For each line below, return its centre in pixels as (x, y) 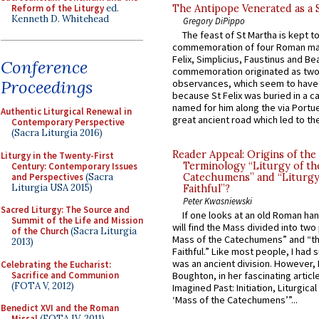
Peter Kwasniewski (218, 201)
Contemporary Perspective (68, 122)
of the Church (40, 231)
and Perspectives (47, 177)
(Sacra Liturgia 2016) (57, 133)
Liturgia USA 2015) (52, 187)
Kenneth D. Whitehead (60, 19)
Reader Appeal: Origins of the (244, 155)
